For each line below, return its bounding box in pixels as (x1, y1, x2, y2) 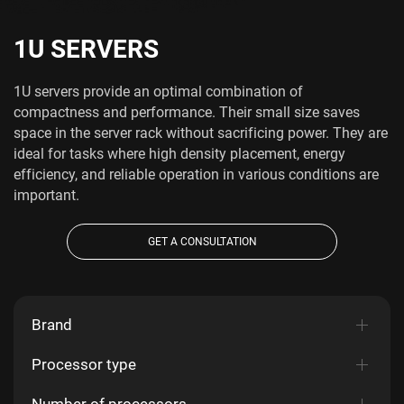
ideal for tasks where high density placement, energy (14, 143, 345, 164)
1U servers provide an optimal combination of (14, 81, 303, 102)
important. (14, 185, 79, 206)
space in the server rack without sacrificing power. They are (14, 123, 388, 143)
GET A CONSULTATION (147, 234, 257, 250)
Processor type (32, 353, 136, 374)
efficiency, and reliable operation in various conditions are (14, 164, 379, 185)
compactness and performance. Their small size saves (14, 102, 360, 123)
